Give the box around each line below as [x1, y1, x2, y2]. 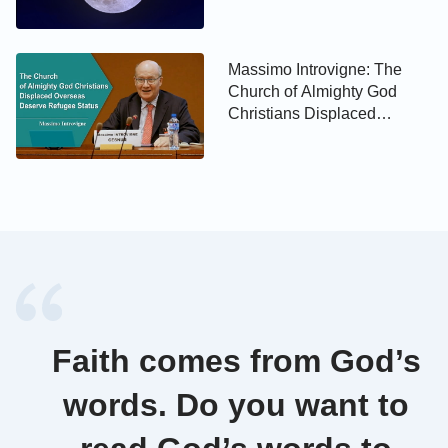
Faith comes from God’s [51, 343, 421, 380]
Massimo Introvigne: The [228, 61, 403, 79]
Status [228, 149, 274, 167]
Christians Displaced [228, 105, 377, 123]
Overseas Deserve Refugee [228, 127, 426, 145]
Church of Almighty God [228, 83, 398, 101]
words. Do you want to [63, 387, 409, 424]
